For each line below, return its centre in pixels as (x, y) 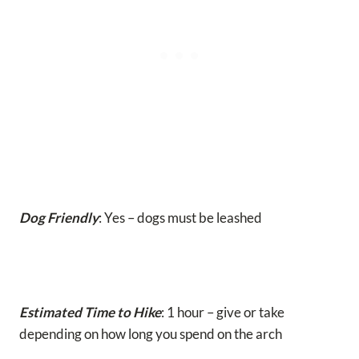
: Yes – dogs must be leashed (180, 217)
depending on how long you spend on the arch (151, 333)
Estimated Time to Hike (90, 312)
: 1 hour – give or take (223, 312)
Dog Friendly (59, 217)
